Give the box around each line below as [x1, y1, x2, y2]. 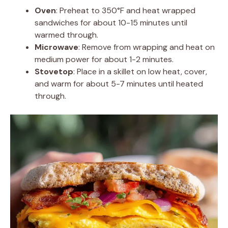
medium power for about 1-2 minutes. [35, 53, 174, 65]
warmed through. [35, 29, 98, 40]
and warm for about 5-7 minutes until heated [35, 78, 203, 89]
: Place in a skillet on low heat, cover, [73, 66, 207, 77]
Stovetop [35, 66, 73, 77]
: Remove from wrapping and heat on [78, 41, 215, 52]
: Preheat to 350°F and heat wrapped [56, 5, 195, 16]
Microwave [35, 41, 78, 52]
